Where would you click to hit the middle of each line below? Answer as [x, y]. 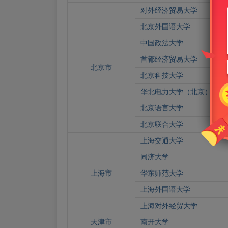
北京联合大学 [162, 124]
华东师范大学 [162, 173]
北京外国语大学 [165, 26]
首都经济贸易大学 [169, 59]
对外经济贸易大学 [169, 10]
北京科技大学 [162, 75]
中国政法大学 [162, 43]
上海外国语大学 [165, 189]
